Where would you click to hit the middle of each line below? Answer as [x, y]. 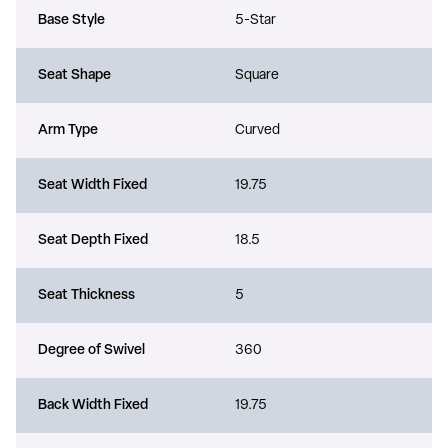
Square [257, 75]
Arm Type [68, 130]
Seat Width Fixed [92, 185]
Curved [257, 130]
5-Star [255, 20]
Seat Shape [74, 75]
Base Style [71, 20]
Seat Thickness [86, 295]
